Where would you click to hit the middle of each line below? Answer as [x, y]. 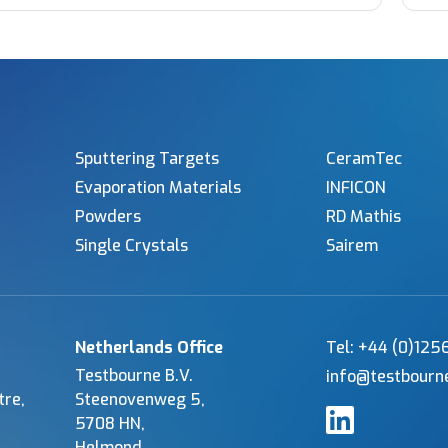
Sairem [351, 246]
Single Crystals [131, 246]
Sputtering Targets [146, 159]
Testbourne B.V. [133, 376]
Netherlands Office [148, 348]
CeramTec [363, 159]
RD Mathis [363, 217]
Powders [107, 217]
